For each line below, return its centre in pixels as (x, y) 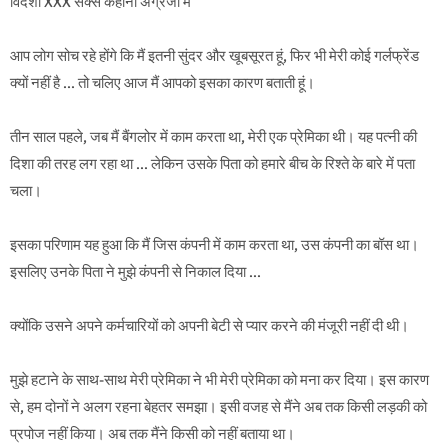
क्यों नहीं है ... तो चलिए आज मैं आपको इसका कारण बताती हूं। (162, 83)
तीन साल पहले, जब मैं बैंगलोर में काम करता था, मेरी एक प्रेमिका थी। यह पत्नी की (213, 137)
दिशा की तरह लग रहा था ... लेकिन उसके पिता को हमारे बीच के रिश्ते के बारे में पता (212, 164)
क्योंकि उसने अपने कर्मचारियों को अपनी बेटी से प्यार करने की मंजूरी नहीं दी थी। (209, 326)
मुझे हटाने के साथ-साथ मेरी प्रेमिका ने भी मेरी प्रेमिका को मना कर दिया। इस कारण (219, 380)
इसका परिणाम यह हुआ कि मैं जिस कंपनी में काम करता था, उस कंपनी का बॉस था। (214, 245)
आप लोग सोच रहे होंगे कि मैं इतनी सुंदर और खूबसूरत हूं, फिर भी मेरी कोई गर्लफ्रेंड (214, 56)
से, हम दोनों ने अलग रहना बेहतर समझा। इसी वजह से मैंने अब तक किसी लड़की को (218, 407)
